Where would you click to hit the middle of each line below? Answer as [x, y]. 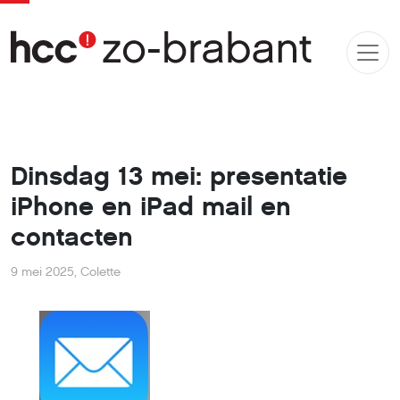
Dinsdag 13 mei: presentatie [179, 176]
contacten [72, 237]
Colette [100, 272]
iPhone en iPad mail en [151, 207]
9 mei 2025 [42, 272]
